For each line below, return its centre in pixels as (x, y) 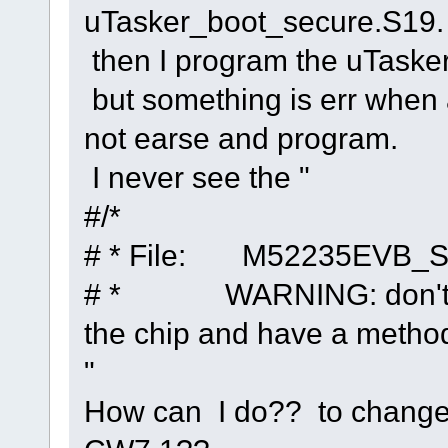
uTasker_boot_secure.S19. (263, 21)
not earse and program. (240, 138)
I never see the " (196, 177)
